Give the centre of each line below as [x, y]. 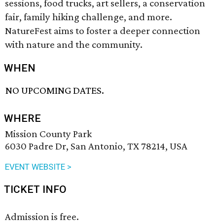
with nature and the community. [74, 44]
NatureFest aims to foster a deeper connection [103, 31]
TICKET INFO [35, 190]
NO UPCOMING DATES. [55, 91]
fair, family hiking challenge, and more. [89, 17]
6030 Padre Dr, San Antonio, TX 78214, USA [96, 146]
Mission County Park [48, 134]
